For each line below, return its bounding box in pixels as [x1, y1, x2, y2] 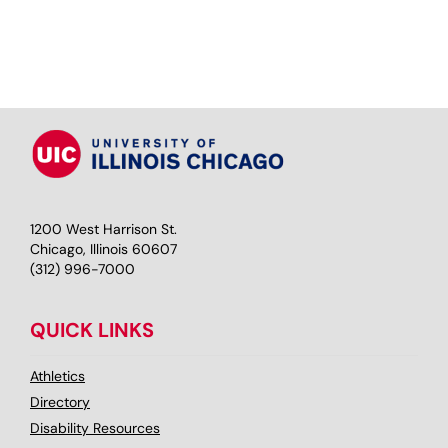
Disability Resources [30, 419, 160, 437]
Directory [30, 393, 90, 411]
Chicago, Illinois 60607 [30, 240, 177, 258]
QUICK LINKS [30, 317, 154, 343]
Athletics [30, 367, 85, 385]
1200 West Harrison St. [30, 220, 177, 238]
